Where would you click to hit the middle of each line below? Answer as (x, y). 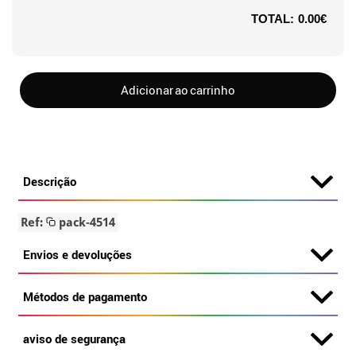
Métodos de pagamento (85, 296)
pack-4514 (86, 222)
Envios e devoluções (78, 254)
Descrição (50, 181)
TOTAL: (273, 18)
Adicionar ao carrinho (178, 89)
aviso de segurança (75, 338)
